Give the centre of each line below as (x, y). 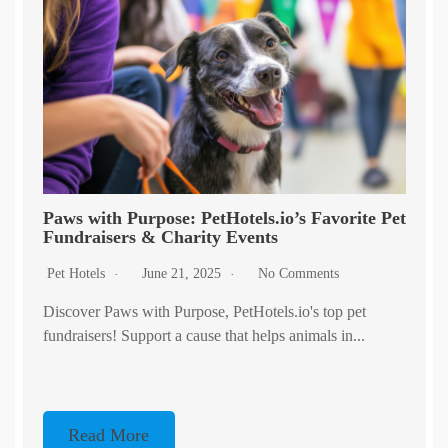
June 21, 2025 (183, 274)
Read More (109, 435)
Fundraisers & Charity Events (160, 237)
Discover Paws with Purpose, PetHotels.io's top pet (204, 312)
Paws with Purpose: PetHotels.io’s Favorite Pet (224, 218)
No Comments (298, 274)
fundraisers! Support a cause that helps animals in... (203, 336)
